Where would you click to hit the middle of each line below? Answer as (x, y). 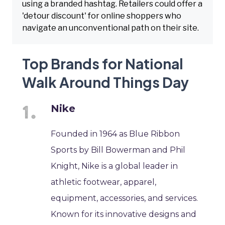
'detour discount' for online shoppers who (102, 16)
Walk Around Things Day (105, 82)
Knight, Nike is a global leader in (115, 166)
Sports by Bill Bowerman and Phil (118, 150)
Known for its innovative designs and (124, 214)
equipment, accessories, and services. (125, 198)
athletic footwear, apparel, (104, 182)
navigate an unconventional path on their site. (110, 28)
